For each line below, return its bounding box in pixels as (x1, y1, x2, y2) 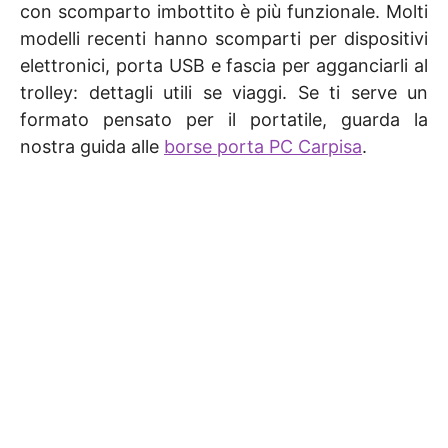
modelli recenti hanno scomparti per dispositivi (20, 27, 428, 49)
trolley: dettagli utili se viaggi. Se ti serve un (20, 81, 428, 103)
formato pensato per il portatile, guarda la (20, 108, 428, 130)
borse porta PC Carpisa (164, 135, 362, 157)
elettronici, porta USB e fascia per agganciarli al (20, 54, 428, 76)
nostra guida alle (20, 135, 164, 157)
